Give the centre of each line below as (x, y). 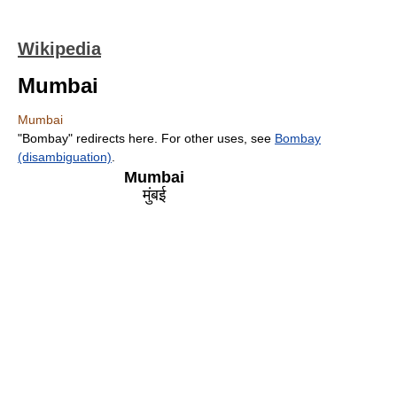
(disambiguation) (65, 157)
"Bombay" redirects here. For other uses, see (146, 138)
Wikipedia (59, 49)
